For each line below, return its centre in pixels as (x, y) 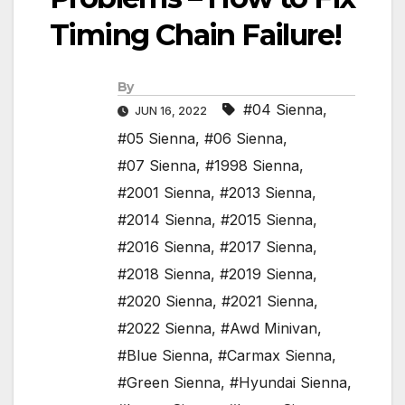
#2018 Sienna (164, 274)
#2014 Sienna (165, 220)
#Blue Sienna (163, 356)
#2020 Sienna (165, 301)
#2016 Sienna (164, 247)
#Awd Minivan (269, 329)
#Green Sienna (169, 383)
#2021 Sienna (268, 301)
